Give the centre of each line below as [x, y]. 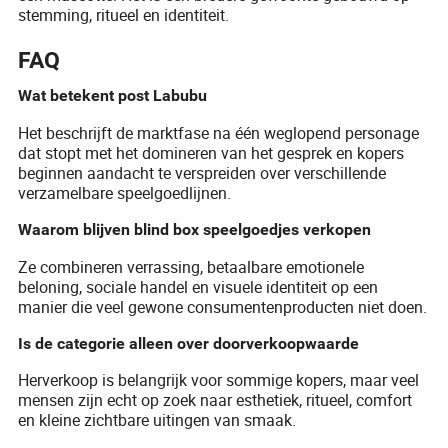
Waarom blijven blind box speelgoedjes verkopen [195, 229]
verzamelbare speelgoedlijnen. [125, 192]
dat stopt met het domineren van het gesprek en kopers [211, 152]
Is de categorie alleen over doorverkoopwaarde [189, 343]
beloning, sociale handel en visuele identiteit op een [198, 286]
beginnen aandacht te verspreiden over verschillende [202, 172]
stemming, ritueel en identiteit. [124, 14]
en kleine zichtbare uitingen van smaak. [157, 420]
